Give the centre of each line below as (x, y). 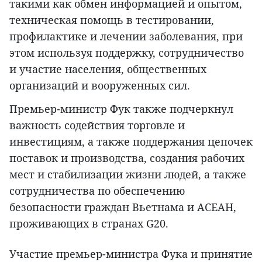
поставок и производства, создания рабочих (127, 158)
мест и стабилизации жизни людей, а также (128, 175)
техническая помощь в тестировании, (112, 20)
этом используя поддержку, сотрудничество (127, 53)
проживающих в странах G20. (89, 224)
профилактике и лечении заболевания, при (126, 37)
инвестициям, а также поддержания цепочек (131, 142)
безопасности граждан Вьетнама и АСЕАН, (123, 207)
